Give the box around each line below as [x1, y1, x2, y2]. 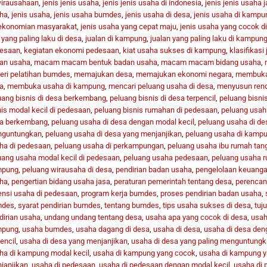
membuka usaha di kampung [7, 81, 105, 91]
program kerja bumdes [80, 188, 157, 198]
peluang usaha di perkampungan [54, 141, 164, 150]
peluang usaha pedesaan [123, 153, 208, 162]
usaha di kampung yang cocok [92, 248, 195, 257]
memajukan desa [73, 69, 132, 79]
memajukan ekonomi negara [135, 69, 232, 79]
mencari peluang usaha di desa [108, 81, 213, 91]
